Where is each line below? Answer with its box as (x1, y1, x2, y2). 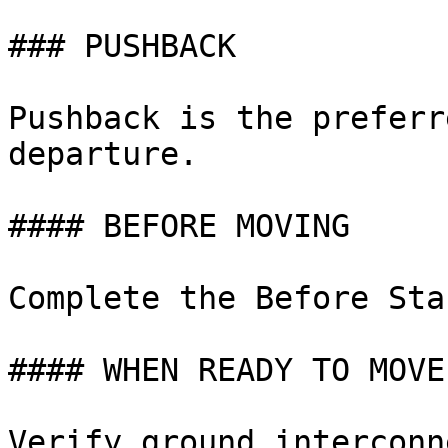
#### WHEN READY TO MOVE (8, 352, 445, 388)
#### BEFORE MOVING (8, 208, 350, 244)
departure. (8, 136, 198, 172)
